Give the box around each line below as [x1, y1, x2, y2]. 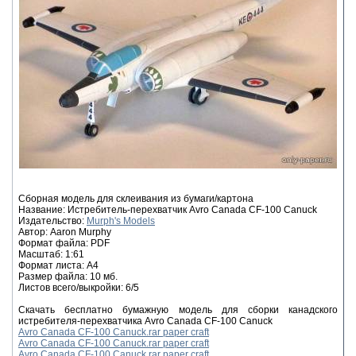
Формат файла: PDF [18, 237, 110, 249]
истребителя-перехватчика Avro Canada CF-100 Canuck [18, 315, 273, 327]
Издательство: [18, 215, 87, 226]
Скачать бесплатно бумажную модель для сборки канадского [18, 304, 338, 315]
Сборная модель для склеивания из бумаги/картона [18, 192, 253, 204]
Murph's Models [87, 215, 155, 226]
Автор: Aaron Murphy [18, 226, 111, 238]
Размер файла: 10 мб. [18, 270, 118, 282]
